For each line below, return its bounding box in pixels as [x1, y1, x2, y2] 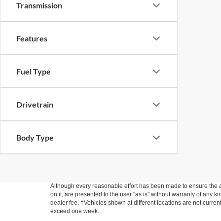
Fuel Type [16, 67, 51, 76]
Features [16, 34, 47, 43]
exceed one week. [50, 208, 99, 215]
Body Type [16, 133, 54, 142]
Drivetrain [16, 100, 53, 109]
